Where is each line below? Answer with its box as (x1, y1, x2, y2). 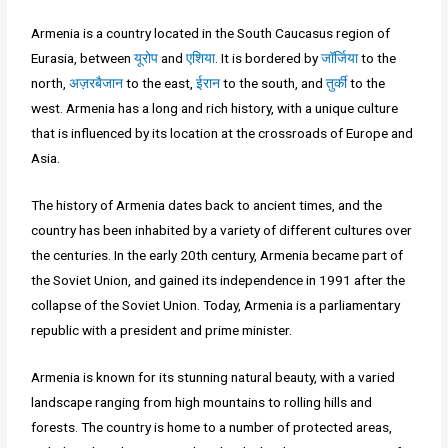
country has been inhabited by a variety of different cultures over (31, 221, 413, 238)
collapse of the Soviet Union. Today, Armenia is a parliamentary (31, 296, 401, 313)
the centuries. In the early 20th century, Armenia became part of (31, 246, 404, 263)
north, (31, 75, 70, 92)
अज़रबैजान (69, 75, 124, 92)
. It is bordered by (215, 50, 322, 67)
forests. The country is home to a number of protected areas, (31, 418, 393, 435)
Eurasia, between (31, 50, 135, 67)
